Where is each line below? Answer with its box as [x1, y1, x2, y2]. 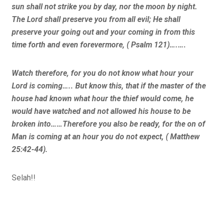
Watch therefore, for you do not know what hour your [12, 68, 194, 78]
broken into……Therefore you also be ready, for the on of [12, 119, 205, 129]
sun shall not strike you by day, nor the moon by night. [12, 1, 199, 11]
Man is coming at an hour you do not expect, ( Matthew [12, 131, 199, 141]
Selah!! [12, 173, 36, 182]
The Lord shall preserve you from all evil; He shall [12, 14, 180, 24]
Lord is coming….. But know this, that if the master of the [12, 81, 206, 90]
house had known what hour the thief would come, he [12, 93, 194, 103]
